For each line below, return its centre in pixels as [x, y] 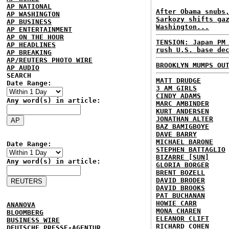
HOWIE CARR [176, 203]
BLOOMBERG [25, 212]
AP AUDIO [23, 68]
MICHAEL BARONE [185, 142]
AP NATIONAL [29, 6]
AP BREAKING [29, 52]
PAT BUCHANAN [180, 196]
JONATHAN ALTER [185, 119]
